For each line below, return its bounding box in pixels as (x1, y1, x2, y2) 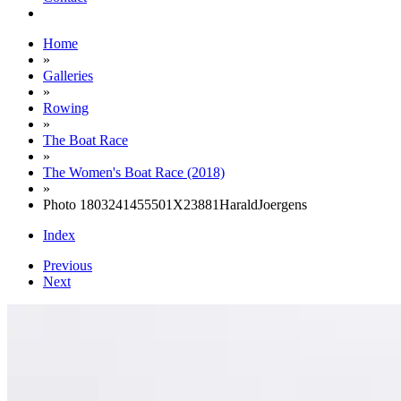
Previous (43, 258, 92, 273)
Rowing (43, 100, 89, 115)
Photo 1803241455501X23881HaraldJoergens (43, 197, 307, 212)
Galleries (43, 68, 93, 83)
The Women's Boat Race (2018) (43, 165, 225, 180)
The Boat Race (43, 132, 128, 148)
